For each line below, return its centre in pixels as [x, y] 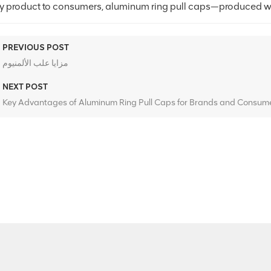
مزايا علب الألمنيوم [36, 63]
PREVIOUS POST [36, 48]
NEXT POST [25, 87]
